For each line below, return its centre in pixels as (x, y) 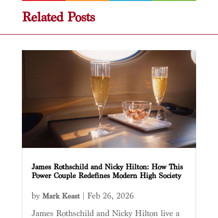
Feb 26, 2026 (110, 196)
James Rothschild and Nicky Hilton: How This (107, 167)
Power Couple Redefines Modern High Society (106, 176)
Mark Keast (61, 197)
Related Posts (58, 17)
